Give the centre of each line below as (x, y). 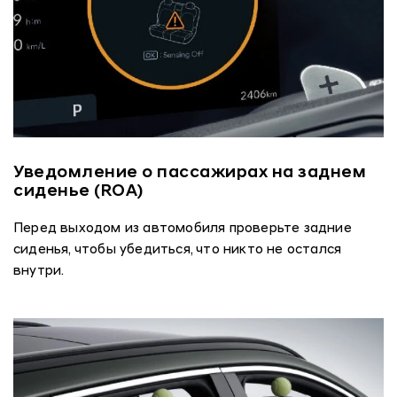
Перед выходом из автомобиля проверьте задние (183, 229)
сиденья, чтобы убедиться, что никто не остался (178, 250)
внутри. (39, 271)
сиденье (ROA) (78, 191)
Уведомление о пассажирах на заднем (190, 173)
